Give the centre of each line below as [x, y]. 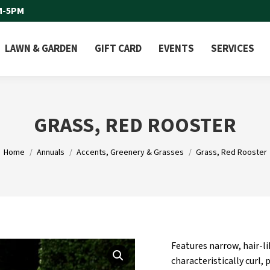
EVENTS [176, 49]
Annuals [50, 152]
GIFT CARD [118, 49]
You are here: [29, 146]
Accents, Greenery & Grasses [130, 152]
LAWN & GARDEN [41, 49]
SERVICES [233, 49]
